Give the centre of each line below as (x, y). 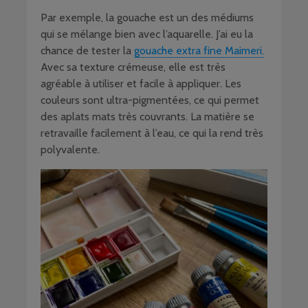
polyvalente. (70, 149)
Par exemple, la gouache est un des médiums (147, 17)
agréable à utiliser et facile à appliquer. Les (141, 83)
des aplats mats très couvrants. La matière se (147, 116)
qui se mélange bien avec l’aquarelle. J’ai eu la (147, 34)
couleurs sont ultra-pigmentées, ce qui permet (150, 100)
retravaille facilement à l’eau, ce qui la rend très (152, 133)
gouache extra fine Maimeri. (199, 50)
